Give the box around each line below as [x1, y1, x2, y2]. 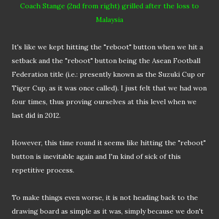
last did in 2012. [12, 111, 61, 120]
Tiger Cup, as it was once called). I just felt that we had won [12, 84, 207, 93]
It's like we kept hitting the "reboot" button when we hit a [12, 43, 203, 52]
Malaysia [96, 15, 123, 24]
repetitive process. [12, 166, 74, 175]
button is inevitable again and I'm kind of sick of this [12, 152, 181, 161]
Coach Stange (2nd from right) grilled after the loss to [20, 1, 199, 11]
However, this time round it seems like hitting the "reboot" [12, 138, 206, 148]
